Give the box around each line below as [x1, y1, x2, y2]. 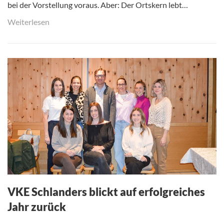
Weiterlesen [7, 17, 49, 27]
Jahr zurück [7, 199, 66, 213]
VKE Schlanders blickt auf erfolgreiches [7, 184, 205, 198]
